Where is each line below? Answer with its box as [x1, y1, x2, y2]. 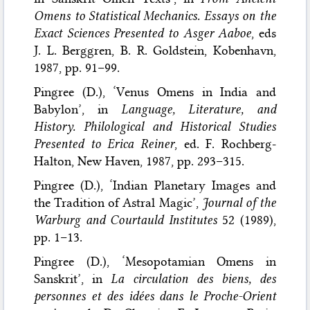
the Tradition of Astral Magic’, [34, 194, 202, 210]
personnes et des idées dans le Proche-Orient [34, 288, 276, 304]
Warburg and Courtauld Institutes [34, 212, 217, 228]
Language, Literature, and [121, 101, 276, 117]
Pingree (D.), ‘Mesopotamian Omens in [34, 253, 276, 269]
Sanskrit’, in [34, 271, 111, 286]
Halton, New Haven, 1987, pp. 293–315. [34, 153, 245, 169]
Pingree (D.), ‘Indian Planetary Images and [34, 177, 276, 193]
